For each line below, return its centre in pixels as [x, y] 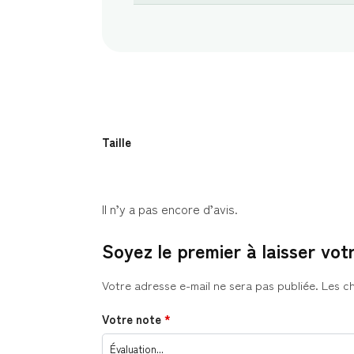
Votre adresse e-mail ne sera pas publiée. [210, 284]
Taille [117, 141]
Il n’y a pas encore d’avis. [169, 208]
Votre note [133, 319]
